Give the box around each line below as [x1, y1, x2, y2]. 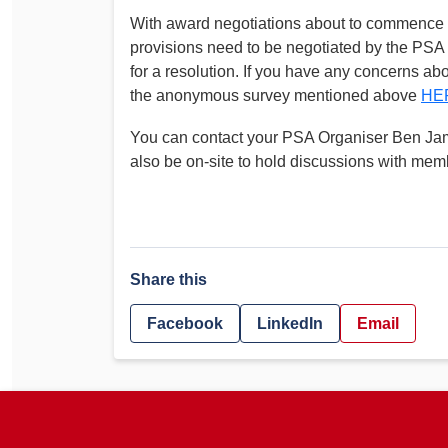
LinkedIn [257, 314, 323, 332]
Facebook [147, 314, 223, 332]
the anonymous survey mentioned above [130, 86, 421, 104]
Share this [130, 271, 207, 289]
